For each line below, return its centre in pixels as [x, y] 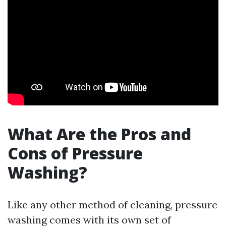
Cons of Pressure [75, 153]
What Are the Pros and [99, 134]
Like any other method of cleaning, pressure [112, 205]
